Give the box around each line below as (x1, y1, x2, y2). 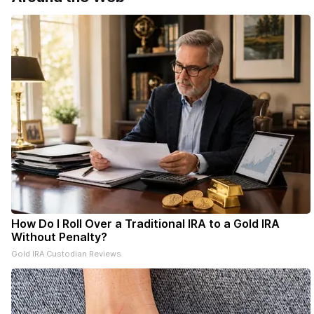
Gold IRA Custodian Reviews (11, 249, 121, 259)
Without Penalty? (11, 230, 107, 244)
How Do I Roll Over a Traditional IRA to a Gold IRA (11, 217, 280, 231)
